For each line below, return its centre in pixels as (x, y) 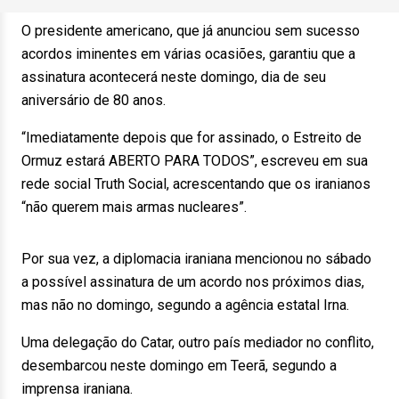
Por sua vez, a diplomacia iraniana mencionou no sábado (196, 259)
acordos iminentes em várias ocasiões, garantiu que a (188, 54)
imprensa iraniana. (77, 389)
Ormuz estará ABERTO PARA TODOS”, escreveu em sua (195, 161)
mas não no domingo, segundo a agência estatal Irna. (185, 305)
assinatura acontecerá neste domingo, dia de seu (174, 77)
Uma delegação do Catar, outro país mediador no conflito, (198, 342)
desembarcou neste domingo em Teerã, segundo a (179, 366)
